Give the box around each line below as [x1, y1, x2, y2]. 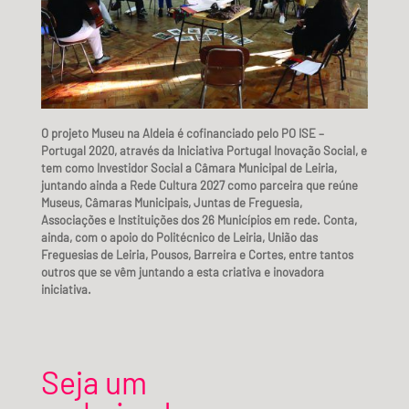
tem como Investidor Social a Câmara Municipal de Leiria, [40, 160, 337, 175]
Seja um [40, 362, 147, 401]
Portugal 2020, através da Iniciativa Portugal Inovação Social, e [40, 142, 367, 158]
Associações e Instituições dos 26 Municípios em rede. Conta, [40, 212, 357, 227]
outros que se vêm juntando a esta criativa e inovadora [40, 264, 324, 279]
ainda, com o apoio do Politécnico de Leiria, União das [40, 229, 318, 245]
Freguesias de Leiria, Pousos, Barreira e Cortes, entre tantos [40, 246, 353, 262]
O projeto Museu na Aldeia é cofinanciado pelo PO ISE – [40, 125, 324, 141]
